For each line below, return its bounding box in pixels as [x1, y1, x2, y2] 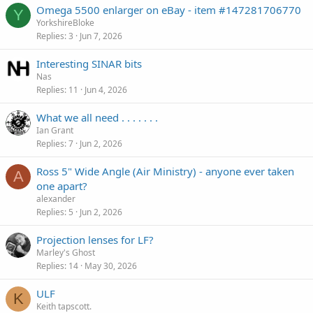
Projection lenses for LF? [36, 233, 154, 247]
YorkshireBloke [36, 17, 94, 29]
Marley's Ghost [36, 247, 95, 259]
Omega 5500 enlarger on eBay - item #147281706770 [36, 3, 301, 17]
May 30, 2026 [85, 260, 137, 272]
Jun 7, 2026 [80, 30, 122, 42]
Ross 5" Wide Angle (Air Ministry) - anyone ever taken [36, 164, 294, 178]
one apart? [36, 179, 87, 193]
